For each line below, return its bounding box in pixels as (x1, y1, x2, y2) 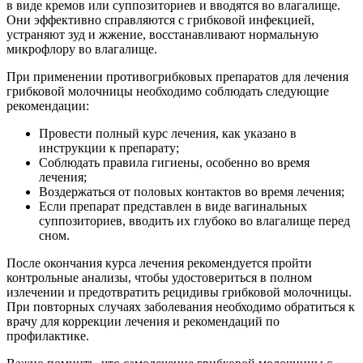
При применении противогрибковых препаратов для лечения (6, 70, 348, 84)
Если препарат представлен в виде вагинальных (39, 199, 307, 214)
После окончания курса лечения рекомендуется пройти (6, 256, 312, 271)
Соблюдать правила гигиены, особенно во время (39, 156, 310, 170)
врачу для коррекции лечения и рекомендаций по (6, 314, 280, 329)
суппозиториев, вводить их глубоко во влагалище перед (39, 214, 350, 228)
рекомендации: (6, 99, 89, 113)
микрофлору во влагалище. (6, 42, 157, 57)
